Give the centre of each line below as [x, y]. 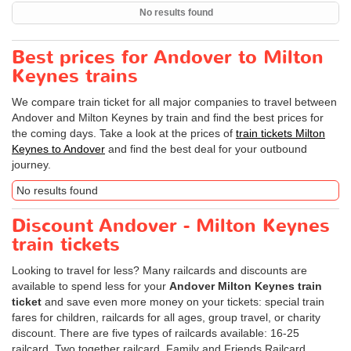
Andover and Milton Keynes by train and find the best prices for [168, 118]
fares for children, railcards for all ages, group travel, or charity [166, 317]
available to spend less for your [90, 286]
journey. [31, 165]
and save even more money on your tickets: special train [183, 302]
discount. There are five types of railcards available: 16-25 [156, 333]
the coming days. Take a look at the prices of [124, 133]
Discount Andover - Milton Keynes [171, 226]
